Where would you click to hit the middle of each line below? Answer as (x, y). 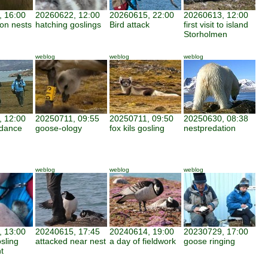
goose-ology (59, 128)
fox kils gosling (137, 128)
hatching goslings (68, 25)
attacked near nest (71, 241)
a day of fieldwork (143, 241)
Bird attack (130, 25)
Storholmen (205, 34)
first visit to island (216, 25)
